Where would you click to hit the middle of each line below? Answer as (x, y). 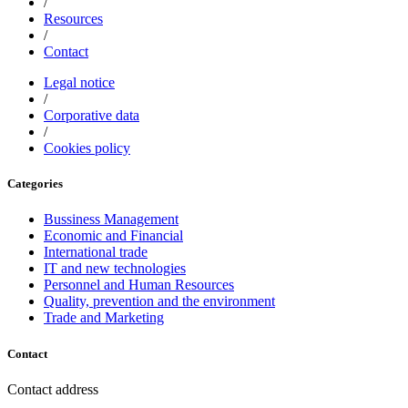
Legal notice (79, 83)
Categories (35, 184)
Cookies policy (87, 148)
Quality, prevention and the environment (159, 301)
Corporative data (92, 116)
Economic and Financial (113, 236)
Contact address (53, 389)
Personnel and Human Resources (139, 285)
